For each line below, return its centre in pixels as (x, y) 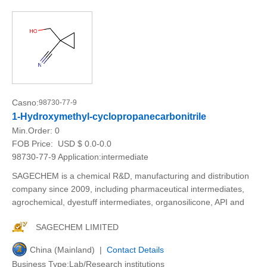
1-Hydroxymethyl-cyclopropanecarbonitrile (109, 117)
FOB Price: (34, 144)
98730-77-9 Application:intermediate (80, 157)
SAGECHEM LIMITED (77, 227)
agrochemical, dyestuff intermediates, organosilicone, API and (128, 202)
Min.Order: (33, 131)
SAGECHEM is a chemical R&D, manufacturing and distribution (131, 176)
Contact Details (135, 250)
